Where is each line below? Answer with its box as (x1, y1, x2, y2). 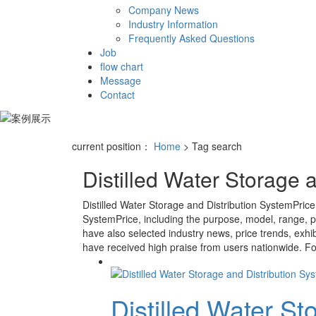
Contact (100, 87, 135, 102)
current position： (72, 138, 154, 153)
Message (100, 73, 141, 88)
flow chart (100, 59, 143, 74)
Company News (128, 3, 199, 18)
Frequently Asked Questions (128, 31, 255, 46)
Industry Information (128, 17, 218, 32)
